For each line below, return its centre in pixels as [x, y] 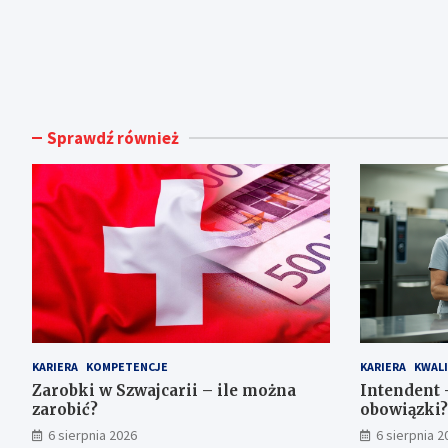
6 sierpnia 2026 [92, 434]
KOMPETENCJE [127, 366]
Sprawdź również [113, 138]
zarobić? [65, 409]
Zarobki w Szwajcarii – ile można [164, 390]
